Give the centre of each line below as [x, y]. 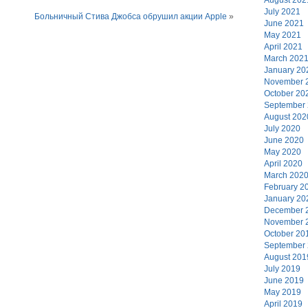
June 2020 [284, 140]
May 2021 [283, 35]
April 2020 [283, 163]
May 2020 [283, 152]
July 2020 [282, 128]
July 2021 [282, 11]
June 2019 [284, 280]
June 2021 [284, 23]
